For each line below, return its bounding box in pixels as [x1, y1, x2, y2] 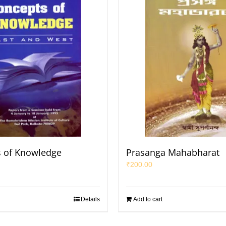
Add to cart [133, 196, 162, 203]
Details [81, 196, 100, 203]
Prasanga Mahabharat [126, 146, 219, 158]
